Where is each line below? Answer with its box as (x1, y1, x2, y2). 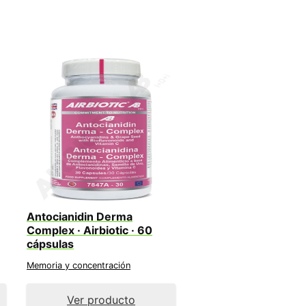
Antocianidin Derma (27, 209, 133, 223)
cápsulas (27, 236, 74, 251)
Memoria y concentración (27, 260, 130, 270)
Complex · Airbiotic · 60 (27, 223, 152, 237)
